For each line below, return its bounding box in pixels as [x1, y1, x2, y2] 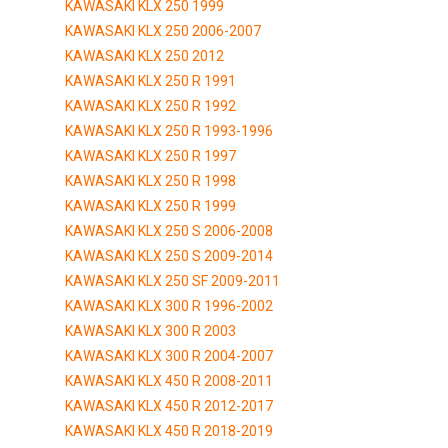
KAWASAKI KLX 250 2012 [65, 47, 224, 64]
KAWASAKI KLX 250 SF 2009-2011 [65, 272, 280, 289]
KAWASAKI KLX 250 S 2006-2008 [65, 222, 273, 239]
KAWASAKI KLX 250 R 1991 [65, 72, 236, 89]
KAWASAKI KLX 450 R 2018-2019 [65, 422, 273, 439]
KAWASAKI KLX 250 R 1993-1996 [65, 122, 273, 139]
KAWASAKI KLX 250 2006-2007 [65, 22, 261, 39]
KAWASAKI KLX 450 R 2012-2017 [65, 397, 273, 414]
